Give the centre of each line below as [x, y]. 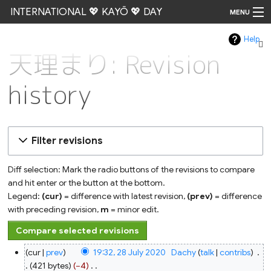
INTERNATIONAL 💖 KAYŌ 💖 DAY [86, 12]
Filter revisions [67, 141]
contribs [235, 253]
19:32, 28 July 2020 [130, 253]
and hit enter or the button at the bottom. [87, 183]
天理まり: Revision [114, 64]
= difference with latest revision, [125, 196]
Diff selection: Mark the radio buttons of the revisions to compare [132, 170]
